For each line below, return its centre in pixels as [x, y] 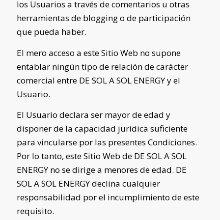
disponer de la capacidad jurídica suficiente [102, 129]
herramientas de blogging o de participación [103, 18]
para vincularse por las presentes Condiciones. [107, 142]
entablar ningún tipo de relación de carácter [102, 66]
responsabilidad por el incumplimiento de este [108, 197]
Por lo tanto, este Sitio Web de [75, 156]
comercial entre [48, 80]
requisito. [35, 211]
